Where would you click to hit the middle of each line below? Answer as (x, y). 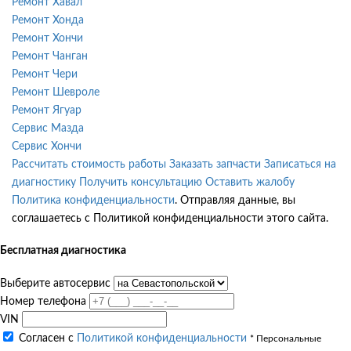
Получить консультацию (141, 182)
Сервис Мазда (48, 128)
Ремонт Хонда (48, 20)
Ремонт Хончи (47, 38)
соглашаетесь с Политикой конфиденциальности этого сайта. (170, 218)
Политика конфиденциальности (93, 200)
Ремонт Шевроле (56, 92)
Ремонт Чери (45, 74)
